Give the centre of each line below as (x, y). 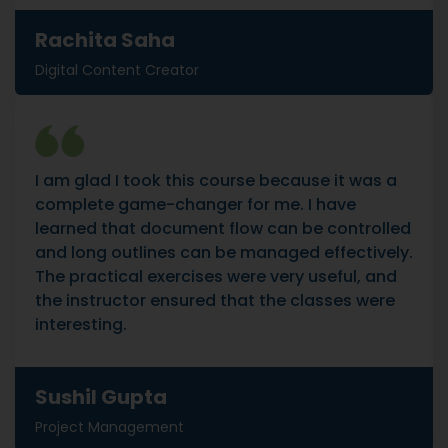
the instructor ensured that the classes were (215, 300)
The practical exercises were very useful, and (216, 276)
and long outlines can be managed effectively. (224, 252)
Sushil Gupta (101, 397)
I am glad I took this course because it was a (216, 180)
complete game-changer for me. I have (195, 204)
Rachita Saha (105, 40)
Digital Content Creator (117, 70)
